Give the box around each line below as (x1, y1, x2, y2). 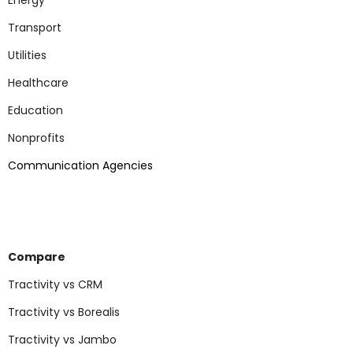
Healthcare (8, 75, 69, 91)
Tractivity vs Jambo (8, 332, 117, 347)
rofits (36, 130, 65, 146)
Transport (8, 20, 61, 35)
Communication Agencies (8, 158, 153, 173)
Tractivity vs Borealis (8, 304, 120, 320)
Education (8, 102, 63, 118)
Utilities (8, 47, 46, 63)
